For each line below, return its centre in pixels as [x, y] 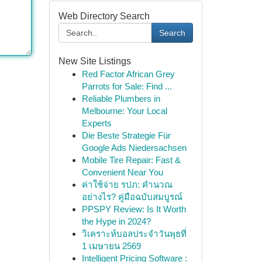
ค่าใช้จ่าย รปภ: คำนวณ [127, 185]
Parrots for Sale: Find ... [127, 86]
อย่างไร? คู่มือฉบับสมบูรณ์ [132, 197]
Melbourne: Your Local [124, 111]
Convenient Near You [122, 172]
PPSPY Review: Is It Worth [134, 209]
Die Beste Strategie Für [126, 135]
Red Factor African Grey [128, 74]
